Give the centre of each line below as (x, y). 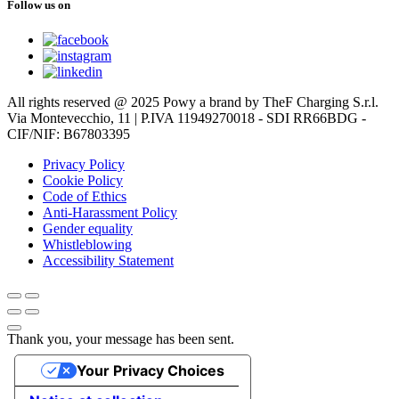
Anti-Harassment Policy (110, 212)
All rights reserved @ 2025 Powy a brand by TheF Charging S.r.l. (193, 102)
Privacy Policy (84, 164)
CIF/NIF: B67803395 (69, 134)
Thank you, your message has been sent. (121, 338)
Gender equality (88, 228)
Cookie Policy (83, 180)
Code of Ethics (85, 196)
